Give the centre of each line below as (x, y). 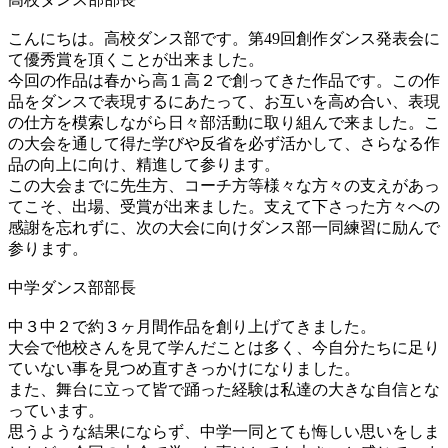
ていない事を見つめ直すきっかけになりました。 (184, 368)
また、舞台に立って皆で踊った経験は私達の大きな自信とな (224, 389)
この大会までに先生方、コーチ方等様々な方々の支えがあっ (224, 185)
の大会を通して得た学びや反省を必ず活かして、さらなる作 (224, 143)
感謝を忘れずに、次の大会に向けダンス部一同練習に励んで (224, 227)
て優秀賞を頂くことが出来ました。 (136, 59)
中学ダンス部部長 (72, 287)
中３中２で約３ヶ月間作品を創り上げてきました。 (192, 326)
